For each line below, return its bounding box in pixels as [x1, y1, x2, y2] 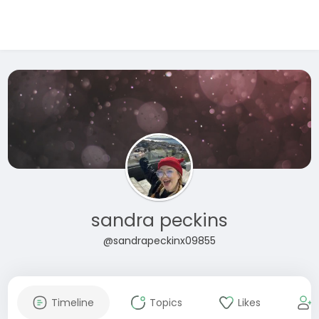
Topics [149, 296, 182, 310]
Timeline [51, 296, 94, 310]
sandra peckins [90, 208, 228, 233]
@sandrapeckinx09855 [103, 234, 216, 248]
